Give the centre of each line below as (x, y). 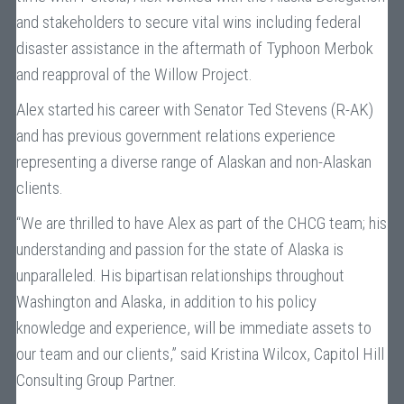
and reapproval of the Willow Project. (134, 74)
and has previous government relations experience (175, 136)
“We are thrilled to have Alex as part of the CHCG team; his (201, 223)
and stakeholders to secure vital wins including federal (188, 22)
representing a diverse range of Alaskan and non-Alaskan (193, 162)
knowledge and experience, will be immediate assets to (193, 328)
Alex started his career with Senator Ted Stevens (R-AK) (194, 110)
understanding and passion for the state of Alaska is (179, 249)
